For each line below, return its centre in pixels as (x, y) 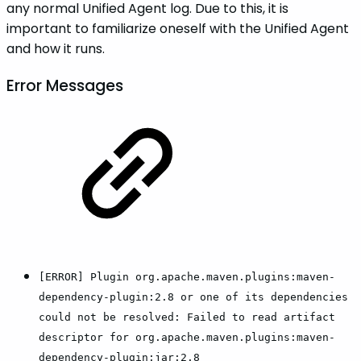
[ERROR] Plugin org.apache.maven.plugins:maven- (187, 277)
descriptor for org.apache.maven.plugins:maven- (187, 338)
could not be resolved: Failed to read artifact (187, 317)
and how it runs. (56, 49)
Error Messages (65, 86)
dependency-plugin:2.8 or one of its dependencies (193, 297)
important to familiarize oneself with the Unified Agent (178, 29)
